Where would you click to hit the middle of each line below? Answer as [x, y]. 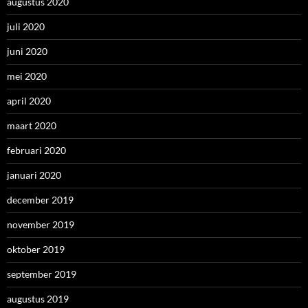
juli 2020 [26, 27]
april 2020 [29, 101]
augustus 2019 [38, 299]
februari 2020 [36, 151]
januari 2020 [34, 175]
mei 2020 [27, 76]
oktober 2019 [36, 250]
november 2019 [41, 225]
